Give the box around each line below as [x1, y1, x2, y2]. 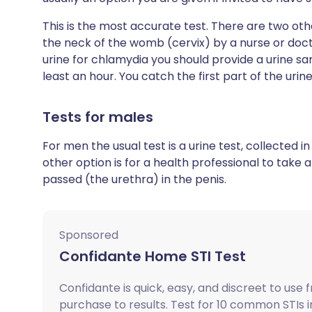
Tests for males [42, 107, 153, 127]
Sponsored [59, 227, 118, 243]
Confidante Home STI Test [59, 247, 246, 266]
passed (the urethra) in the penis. [42, 171, 226, 187]
